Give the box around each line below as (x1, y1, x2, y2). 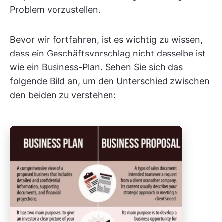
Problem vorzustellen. (10, 4, 101, 15)
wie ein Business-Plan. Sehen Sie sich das (10, 62, 183, 72)
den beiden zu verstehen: (10, 90, 116, 100)
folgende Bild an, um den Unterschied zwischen (10, 76, 210, 86)
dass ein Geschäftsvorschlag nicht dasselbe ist (10, 48, 206, 58)
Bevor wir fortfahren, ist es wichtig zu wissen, (10, 34, 203, 45)
